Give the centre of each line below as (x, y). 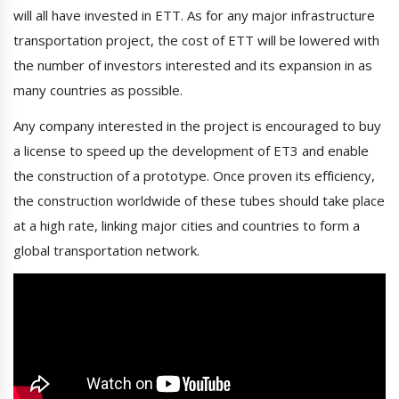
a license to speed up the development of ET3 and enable (191, 151)
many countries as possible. (98, 90)
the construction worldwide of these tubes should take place (199, 201)
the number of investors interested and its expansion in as (193, 65)
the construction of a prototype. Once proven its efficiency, (194, 176)
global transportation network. (106, 251)
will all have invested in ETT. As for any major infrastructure (194, 16)
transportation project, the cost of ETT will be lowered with (196, 41)
